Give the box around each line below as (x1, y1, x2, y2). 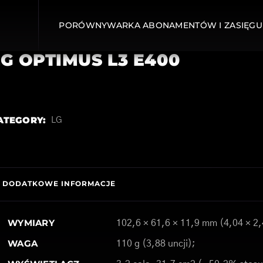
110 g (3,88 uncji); (116, 239, 195, 248)
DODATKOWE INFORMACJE (2, 179, 116, 188)
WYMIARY (7, 217, 55, 228)
